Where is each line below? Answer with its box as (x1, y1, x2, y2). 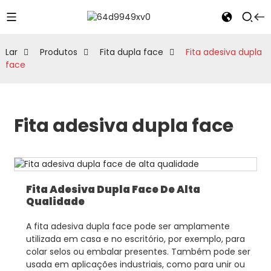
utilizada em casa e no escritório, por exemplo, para (25, 233, 245, 245)
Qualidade (25, 194, 85, 209)
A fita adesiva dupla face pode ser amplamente (25, 220, 230, 232)
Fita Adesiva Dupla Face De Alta (25, 182, 200, 197)
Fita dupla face (99, 46, 163, 58)
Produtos (39, 46, 77, 58)
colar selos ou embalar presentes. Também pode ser (25, 246, 250, 258)
